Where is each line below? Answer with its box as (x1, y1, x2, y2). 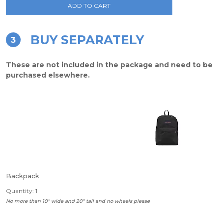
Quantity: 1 (6, 187, 37, 194)
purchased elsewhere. (6, 71, 90, 80)
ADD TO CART (68, 2, 111, 9)
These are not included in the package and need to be (6, 60, 213, 69)
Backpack (6, 172, 39, 180)
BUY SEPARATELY (30, 32, 144, 47)
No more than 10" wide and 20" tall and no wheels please (6, 198, 150, 204)
